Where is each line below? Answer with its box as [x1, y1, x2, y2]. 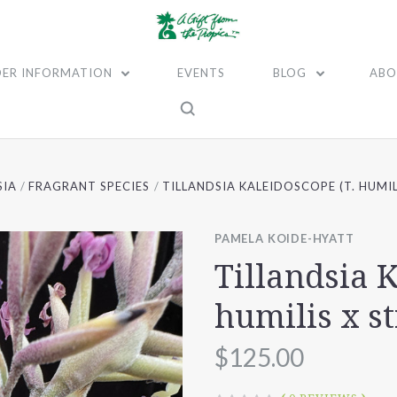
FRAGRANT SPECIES [28, 179, 151, 193]
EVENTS [177, 66, 226, 80]
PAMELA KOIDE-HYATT [214, 231, 354, 245]
